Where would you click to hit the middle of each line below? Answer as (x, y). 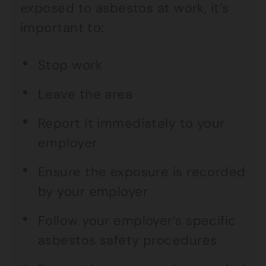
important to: (62, 28)
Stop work (70, 65)
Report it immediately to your (132, 123)
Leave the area (85, 94)
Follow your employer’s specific (137, 221)
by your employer (93, 191)
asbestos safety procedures (128, 240)
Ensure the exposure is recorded (142, 172)
